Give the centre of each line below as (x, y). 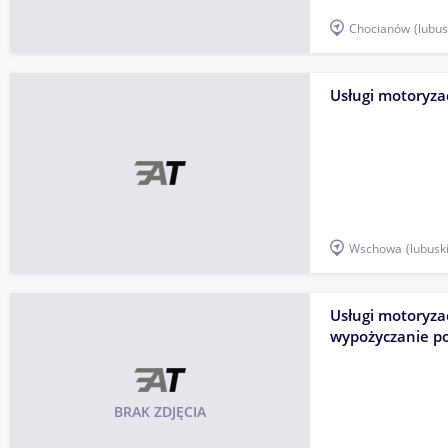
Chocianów (379, 28)
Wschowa (375, 248)
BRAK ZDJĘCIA (160, 411)
